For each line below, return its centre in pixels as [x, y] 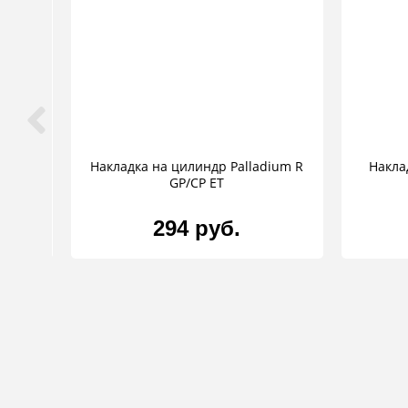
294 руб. [197, 229]
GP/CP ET [197, 183]
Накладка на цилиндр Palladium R [197, 167]
